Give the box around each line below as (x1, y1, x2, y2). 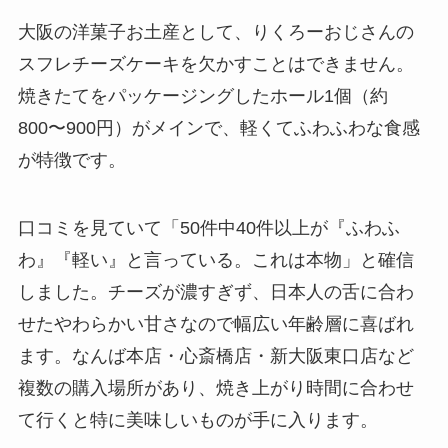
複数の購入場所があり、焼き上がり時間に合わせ (17, 377, 414, 398)
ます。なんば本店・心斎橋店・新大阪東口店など (17, 345, 414, 366)
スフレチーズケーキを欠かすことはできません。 (17, 54, 414, 75)
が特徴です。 (17, 150, 126, 171)
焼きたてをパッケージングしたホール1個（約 (17, 86, 388, 107)
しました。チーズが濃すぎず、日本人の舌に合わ (17, 281, 414, 302)
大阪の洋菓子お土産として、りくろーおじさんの (17, 22, 414, 43)
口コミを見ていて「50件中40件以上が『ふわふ (17, 217, 400, 238)
